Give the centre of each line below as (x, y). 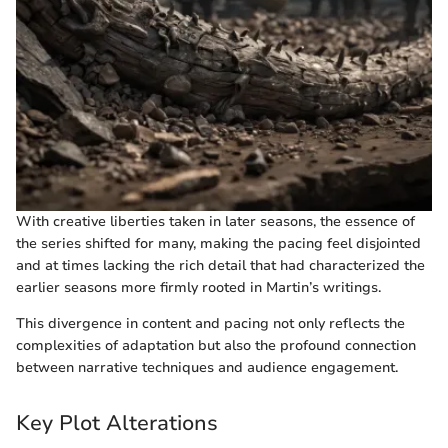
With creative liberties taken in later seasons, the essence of (215, 222)
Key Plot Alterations (117, 423)
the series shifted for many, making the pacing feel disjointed (218, 244)
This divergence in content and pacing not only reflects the (210, 324)
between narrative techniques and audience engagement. (207, 368)
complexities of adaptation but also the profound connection (216, 346)
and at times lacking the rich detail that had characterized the (220, 266)
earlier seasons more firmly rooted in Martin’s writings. (198, 288)
